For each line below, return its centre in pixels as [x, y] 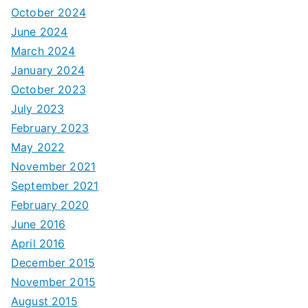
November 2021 [54, 166]
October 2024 [48, 12]
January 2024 [48, 70]
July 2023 [38, 109]
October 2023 [48, 89]
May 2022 [38, 147]
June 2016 [38, 224]
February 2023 [50, 128]
